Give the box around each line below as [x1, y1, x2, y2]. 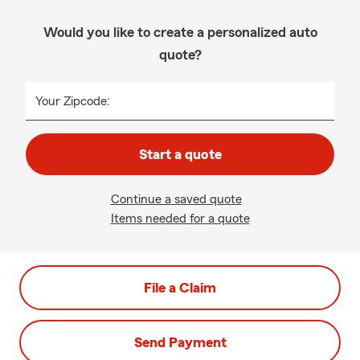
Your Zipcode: [35, 95, 110, 108]
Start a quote [138, 147, 222, 162]
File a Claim [144, 280, 216, 295]
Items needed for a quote [110, 212, 250, 225]
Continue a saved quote [110, 193, 242, 206]
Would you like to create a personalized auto [43, 25, 317, 39]
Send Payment [133, 335, 227, 350]
